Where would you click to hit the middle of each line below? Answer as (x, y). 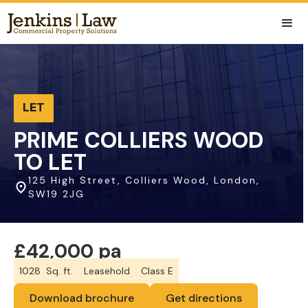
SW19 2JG (56, 194)
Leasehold (107, 271)
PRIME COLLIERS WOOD (139, 140)
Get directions (204, 298)
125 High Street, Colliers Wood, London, (144, 180)
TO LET (50, 162)
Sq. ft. (59, 271)
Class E (157, 271)
